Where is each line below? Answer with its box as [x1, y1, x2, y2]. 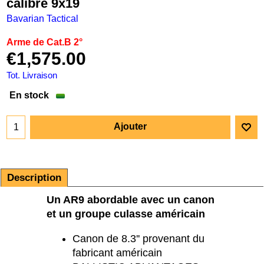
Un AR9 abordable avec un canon [47, 193, 214, 206]
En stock [9, 90, 49, 100]
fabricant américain [72, 246, 162, 259]
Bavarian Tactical [6, 14, 78, 24]
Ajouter [114, 121, 147, 131]
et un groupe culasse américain [47, 207, 205, 220]
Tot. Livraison [6, 71, 57, 81]
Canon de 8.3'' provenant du [72, 232, 204, 245]
